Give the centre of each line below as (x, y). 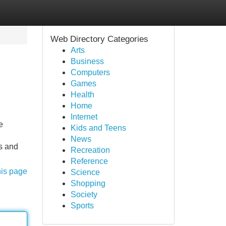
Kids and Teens (98, 128)
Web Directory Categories (99, 39)
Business (87, 61)
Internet (84, 117)
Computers (90, 72)
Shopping (88, 183)
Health (82, 95)
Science (85, 172)
